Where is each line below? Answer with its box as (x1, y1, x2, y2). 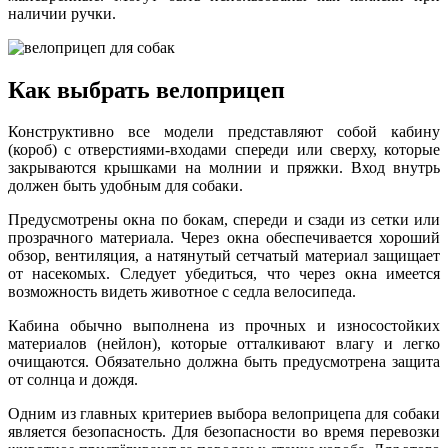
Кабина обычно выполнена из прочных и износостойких (8, 317, 440, 335)
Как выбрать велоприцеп (8, 76, 285, 103)
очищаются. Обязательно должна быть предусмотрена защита (8, 353, 440, 371)
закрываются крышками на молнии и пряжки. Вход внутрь (8, 159, 440, 177)
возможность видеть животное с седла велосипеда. (8, 283, 356, 301)
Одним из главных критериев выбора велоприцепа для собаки (8, 405, 440, 423)
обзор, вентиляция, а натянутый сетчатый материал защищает (8, 247, 440, 265)
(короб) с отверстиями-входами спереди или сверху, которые (8, 141, 440, 159)
